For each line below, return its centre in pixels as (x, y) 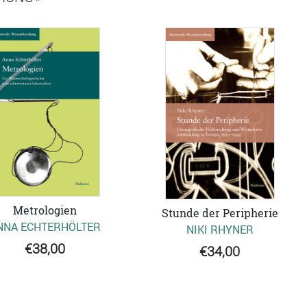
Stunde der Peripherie (220, 213)
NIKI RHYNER (220, 230)
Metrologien (45, 211)
